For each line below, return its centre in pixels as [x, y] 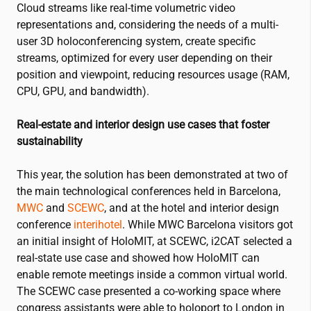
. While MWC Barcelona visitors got [208, 224]
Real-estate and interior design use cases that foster [143, 124]
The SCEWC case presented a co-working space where [149, 291]
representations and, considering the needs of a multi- [148, 24]
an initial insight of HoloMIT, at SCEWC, [114, 241]
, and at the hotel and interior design [192, 208]
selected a [266, 241]
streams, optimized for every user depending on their [144, 58]
